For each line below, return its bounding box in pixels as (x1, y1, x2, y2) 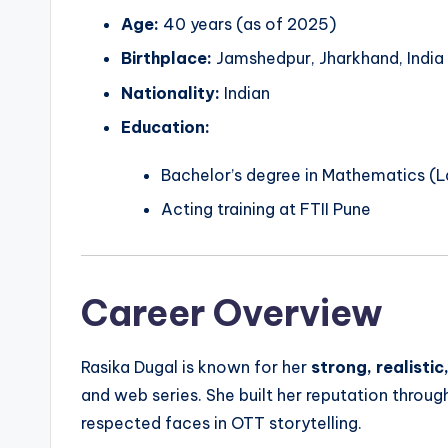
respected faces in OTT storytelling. (81, 413, 362, 434)
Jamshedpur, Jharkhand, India (212, 48, 444, 69)
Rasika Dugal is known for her (81, 357, 311, 378)
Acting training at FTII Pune (161, 199, 371, 220)
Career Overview (81, 290, 383, 337)
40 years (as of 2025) (159, 13, 336, 34)
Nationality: (121, 82, 220, 103)
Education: (121, 116, 210, 137)
